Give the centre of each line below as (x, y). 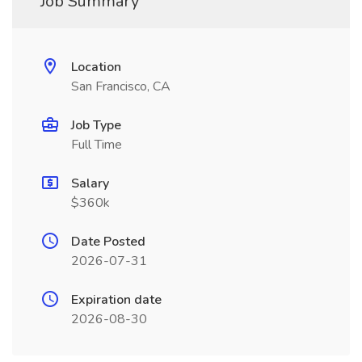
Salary (90, 183)
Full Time (97, 145)
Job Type (96, 125)
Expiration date (116, 300)
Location (96, 67)
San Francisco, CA (121, 86)
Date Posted (108, 242)
